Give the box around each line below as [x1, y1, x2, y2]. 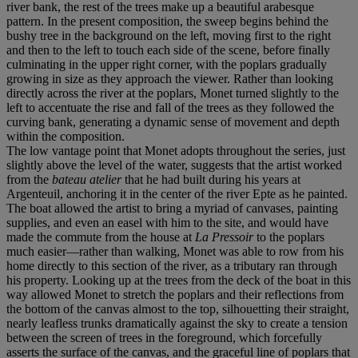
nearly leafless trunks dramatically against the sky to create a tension [6, 316, 348, 330]
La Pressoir [195, 229, 257, 244]
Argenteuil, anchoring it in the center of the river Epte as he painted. [6, 186, 348, 201]
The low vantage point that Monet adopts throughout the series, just [6, 143, 345, 157]
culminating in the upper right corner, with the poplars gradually [6, 57, 327, 71]
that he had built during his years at [121, 172, 300, 186]
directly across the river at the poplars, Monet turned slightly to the [6, 86, 339, 100]
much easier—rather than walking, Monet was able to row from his [6, 244, 344, 258]
